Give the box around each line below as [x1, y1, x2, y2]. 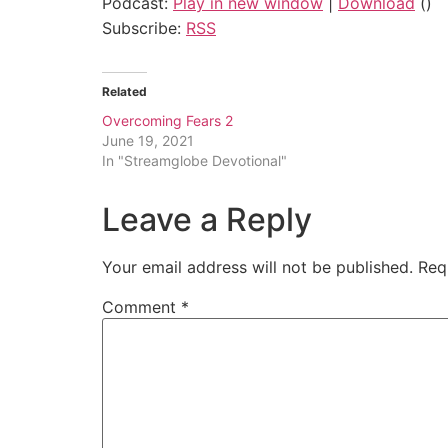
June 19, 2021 [102, 132, 194, 150]
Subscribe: [102, 18, 186, 39]
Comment [102, 297, 181, 318]
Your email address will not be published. [102, 257, 413, 278]
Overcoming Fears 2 [102, 112, 233, 130]
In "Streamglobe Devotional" [102, 152, 287, 170]
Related [102, 84, 147, 100]
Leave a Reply [102, 200, 312, 240]
